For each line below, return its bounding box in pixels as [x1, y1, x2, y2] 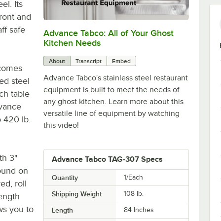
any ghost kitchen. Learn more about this [43, 97, 184, 106]
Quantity [51, 173, 78, 182]
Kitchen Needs [43, 37, 101, 48]
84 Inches [124, 206, 154, 214]
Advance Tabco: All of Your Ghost [43, 28, 174, 38]
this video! [43, 120, 79, 130]
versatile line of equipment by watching [43, 109, 180, 118]
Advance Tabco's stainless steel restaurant [43, 73, 188, 82]
